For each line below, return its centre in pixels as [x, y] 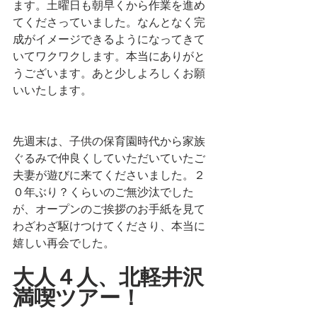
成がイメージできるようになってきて [109, 39]
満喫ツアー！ [77, 298]
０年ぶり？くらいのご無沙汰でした [103, 192]
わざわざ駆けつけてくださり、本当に [109, 226]
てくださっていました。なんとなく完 [109, 22]
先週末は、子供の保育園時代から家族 [109, 141]
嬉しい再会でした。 [64, 243]
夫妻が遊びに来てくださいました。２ [109, 175]
